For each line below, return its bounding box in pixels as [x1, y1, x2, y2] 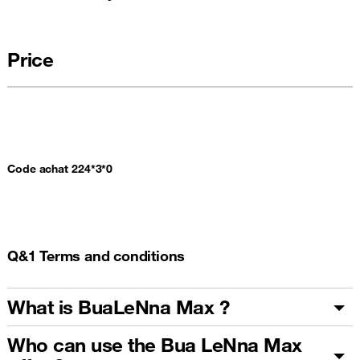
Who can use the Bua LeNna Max [7, 333, 302, 357]
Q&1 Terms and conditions [7, 247, 186, 264]
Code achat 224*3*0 [7, 162, 113, 176]
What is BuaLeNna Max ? [7, 295, 229, 319]
